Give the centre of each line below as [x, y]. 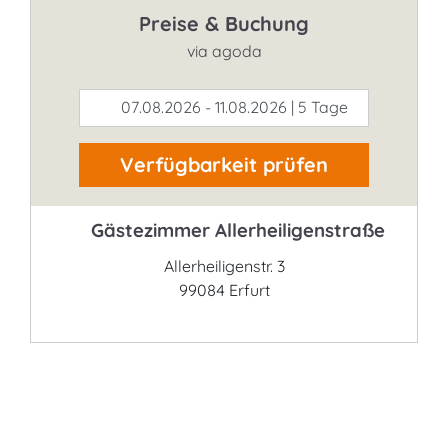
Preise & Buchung [224, 23]
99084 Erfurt [224, 290]
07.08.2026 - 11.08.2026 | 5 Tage [232, 107]
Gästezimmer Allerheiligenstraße [236, 230]
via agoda [224, 51]
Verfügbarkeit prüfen [224, 164]
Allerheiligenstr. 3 [224, 266]
